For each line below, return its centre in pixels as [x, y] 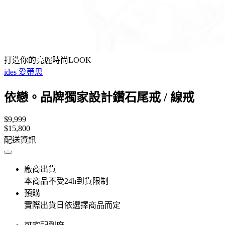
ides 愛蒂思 [23, 72]
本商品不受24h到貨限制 [66, 181]
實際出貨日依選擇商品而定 [72, 205]
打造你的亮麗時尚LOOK [48, 60]
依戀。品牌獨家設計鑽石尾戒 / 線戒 [99, 97]
